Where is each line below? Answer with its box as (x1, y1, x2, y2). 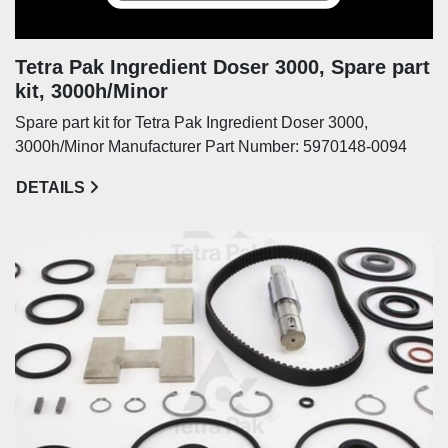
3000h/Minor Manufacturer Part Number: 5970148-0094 (15, 137, 407, 155)
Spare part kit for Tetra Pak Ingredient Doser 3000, (15, 113, 368, 131)
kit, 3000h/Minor (15, 79, 168, 102)
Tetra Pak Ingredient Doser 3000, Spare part (15, 55, 430, 78)
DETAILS (16, 178, 85, 196)
